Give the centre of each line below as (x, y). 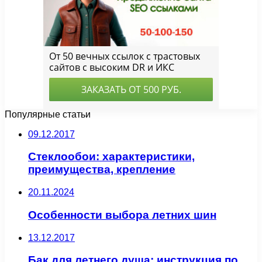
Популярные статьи (48, 114)
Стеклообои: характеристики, (111, 157)
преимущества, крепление (102, 170)
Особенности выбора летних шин (122, 215)
